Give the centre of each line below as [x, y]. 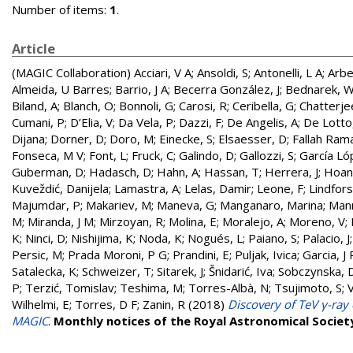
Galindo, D [206, 155]
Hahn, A [178, 172]
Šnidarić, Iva [241, 271]
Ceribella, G [263, 106]
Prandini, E [201, 255]
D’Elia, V [91, 122]
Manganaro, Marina [271, 205]
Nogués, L [215, 238]
